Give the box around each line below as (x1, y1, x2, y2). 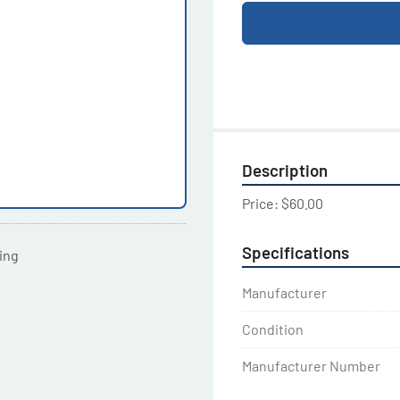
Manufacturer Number (242, 357, 380, 374)
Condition (242, 321, 304, 337)
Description (242, 160, 328, 180)
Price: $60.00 (242, 195, 323, 212)
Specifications (242, 242, 349, 262)
